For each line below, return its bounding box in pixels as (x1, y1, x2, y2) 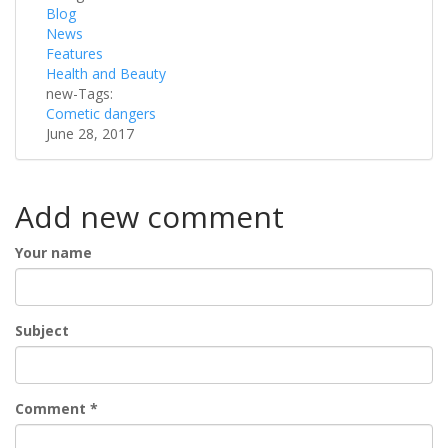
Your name (15, 243, 92, 263)
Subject (15, 321, 69, 341)
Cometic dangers (46, 104, 156, 124)
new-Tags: (46, 84, 117, 104)
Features (46, 44, 103, 64)
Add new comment (15, 196, 284, 238)
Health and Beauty (46, 64, 166, 84)
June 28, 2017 (46, 124, 134, 144)
